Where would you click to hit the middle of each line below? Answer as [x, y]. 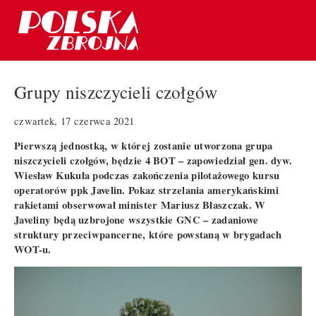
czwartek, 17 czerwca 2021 [74, 121]
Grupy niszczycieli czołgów [116, 92]
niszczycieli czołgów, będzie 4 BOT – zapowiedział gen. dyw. [153, 160]
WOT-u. [33, 249]
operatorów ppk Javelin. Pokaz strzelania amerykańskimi [146, 190]
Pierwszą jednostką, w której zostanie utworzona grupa [144, 145]
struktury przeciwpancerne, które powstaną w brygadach [148, 234]
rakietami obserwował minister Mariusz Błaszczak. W [140, 205]
